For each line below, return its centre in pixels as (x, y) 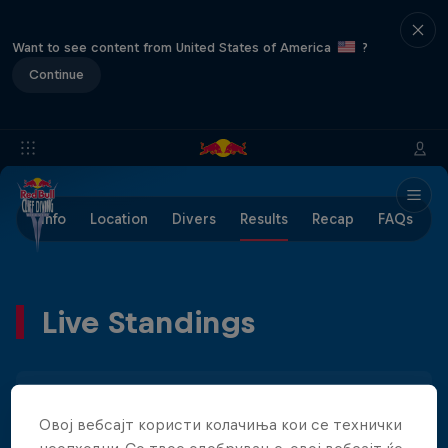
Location (119, 219)
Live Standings (148, 322)
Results (264, 219)
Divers (194, 219)
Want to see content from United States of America (173, 47)
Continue (56, 74)
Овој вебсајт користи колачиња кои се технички (221, 424)
